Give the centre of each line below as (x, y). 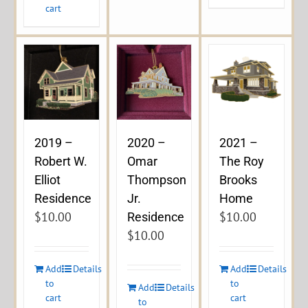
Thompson (156, 179)
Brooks (239, 179)
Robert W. (61, 161)
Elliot (47, 179)
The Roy (242, 161)
